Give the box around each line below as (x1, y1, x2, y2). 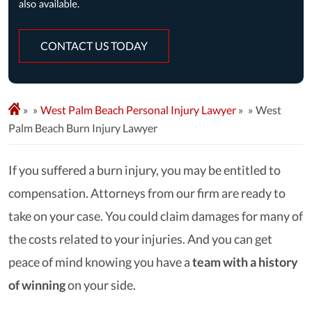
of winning (8, 277, 65, 292)
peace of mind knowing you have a (8, 254, 192, 270)
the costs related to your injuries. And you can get (8, 231, 272, 247)
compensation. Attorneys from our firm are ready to (8, 185, 286, 201)
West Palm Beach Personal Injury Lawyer (40, 103, 236, 116)
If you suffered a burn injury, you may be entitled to (8, 162, 281, 178)
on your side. (65, 277, 138, 292)
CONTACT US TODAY (40, 39, 148, 52)
